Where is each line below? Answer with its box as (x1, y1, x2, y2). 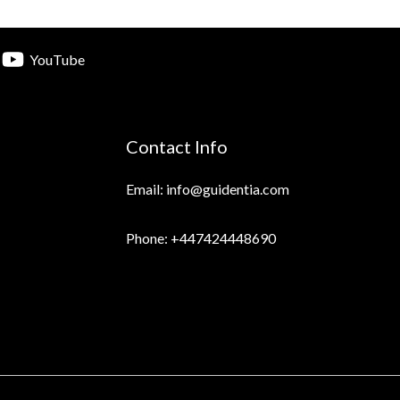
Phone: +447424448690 (126, 229, 276, 246)
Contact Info (126, 136, 228, 157)
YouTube (29, 50, 86, 68)
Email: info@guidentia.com (126, 180, 289, 197)
